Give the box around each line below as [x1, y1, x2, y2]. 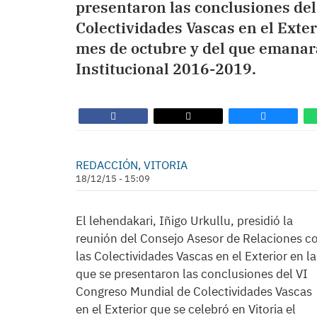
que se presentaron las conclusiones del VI [76, 266, 308, 282]
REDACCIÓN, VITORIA [76, 158, 188, 172]
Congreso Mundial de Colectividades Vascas [76, 284, 312, 299]
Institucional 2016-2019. [76, 59, 256, 79]
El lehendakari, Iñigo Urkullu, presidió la [76, 213, 293, 229]
